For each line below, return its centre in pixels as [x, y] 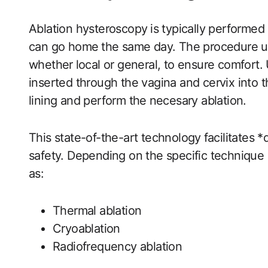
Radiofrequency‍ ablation [118, 246]
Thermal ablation [97, 211]
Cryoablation [86, 229]
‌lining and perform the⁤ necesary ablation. [138, 100]
